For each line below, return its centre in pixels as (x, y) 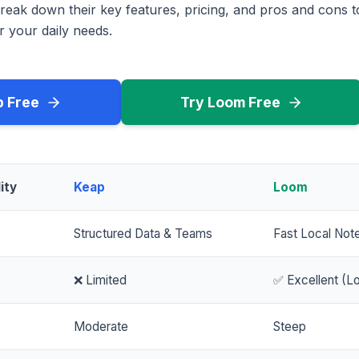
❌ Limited (100, 280)
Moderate (101, 327)
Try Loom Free (230, 103)
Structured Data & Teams (143, 234)
